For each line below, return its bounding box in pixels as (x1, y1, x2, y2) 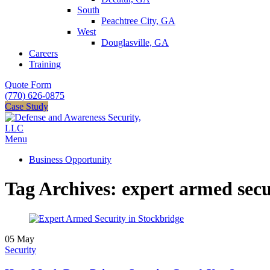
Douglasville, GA (101, 37, 169, 48)
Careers (29, 48, 58, 58)
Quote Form (5, 80, 51, 90)
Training (29, 59, 61, 69)
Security (5, 244, 36, 255)
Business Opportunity (29, 154, 111, 165)
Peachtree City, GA (101, 16, 175, 26)
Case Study (5, 101, 48, 111)
